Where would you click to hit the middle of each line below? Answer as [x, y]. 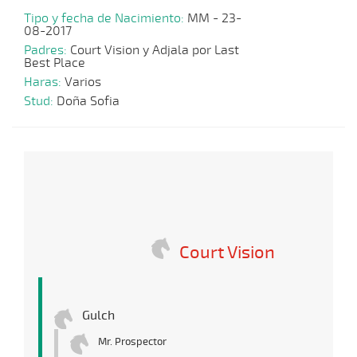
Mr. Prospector [132, 342]
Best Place [55, 63]
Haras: [44, 82]
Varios [83, 82]
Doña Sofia [88, 102]
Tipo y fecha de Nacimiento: [106, 19]
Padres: [47, 51]
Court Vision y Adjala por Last [155, 51]
